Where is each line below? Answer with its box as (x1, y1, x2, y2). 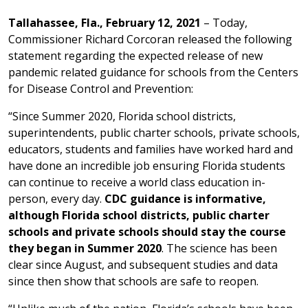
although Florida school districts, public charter (8, 208, 269, 223)
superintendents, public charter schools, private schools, (8, 125, 300, 140)
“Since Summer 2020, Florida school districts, (8, 109, 236, 124)
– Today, (201, 15, 247, 30)
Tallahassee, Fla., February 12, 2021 (8, 15, 201, 30)
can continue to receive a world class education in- (8, 175, 265, 190)
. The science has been (162, 241, 277, 256)
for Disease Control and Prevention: (8, 81, 199, 96)
